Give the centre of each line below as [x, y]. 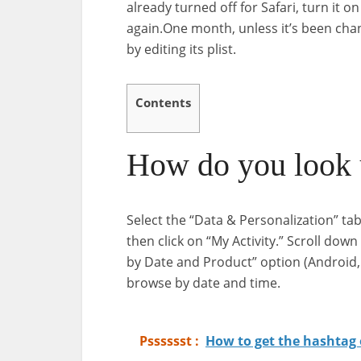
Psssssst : [169, 341]
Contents [163, 102]
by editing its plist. [181, 49]
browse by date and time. [203, 283]
